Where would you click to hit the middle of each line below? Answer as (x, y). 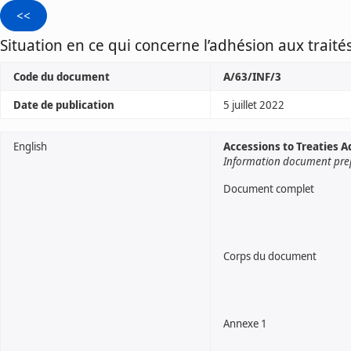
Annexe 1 (245, 323)
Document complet (269, 188)
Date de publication (64, 105)
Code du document (62, 76)
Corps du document (270, 256)
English (30, 146)
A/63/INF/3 (252, 76)
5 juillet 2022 (254, 105)
